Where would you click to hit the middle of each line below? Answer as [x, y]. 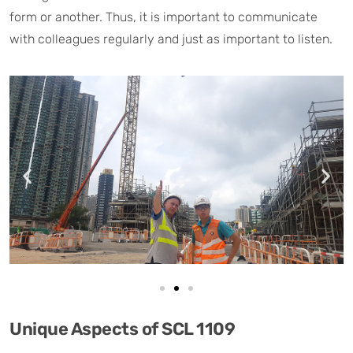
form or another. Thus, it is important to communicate [163, 17]
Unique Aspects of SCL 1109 [122, 329]
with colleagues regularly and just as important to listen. [171, 39]
